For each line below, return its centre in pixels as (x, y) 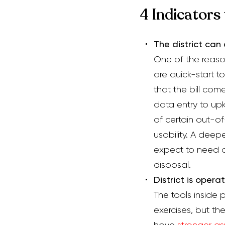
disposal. (172, 165)
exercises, (175, 210)
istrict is (178, 180)
